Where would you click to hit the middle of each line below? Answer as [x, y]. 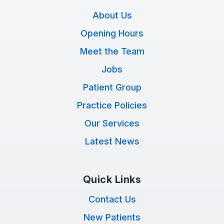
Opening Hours [112, 33]
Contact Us [112, 199]
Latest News [112, 141]
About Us [112, 15]
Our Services [112, 123]
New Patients [112, 217]
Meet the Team [112, 51]
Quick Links [112, 179]
